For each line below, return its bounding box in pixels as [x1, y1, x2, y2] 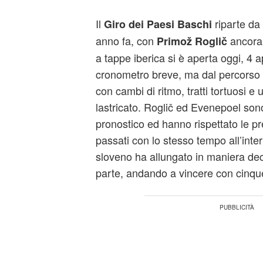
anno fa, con [95, 33, 157, 48]
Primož [156, 33, 192, 49]
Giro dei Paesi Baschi [103, 16, 212, 32]
